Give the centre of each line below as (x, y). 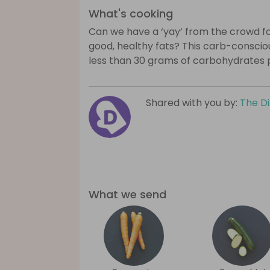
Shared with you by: (193, 103)
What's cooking (131, 14)
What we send (127, 195)
